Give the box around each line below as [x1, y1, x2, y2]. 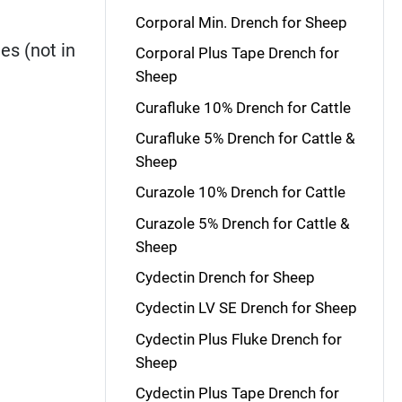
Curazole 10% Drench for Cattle [135, 183, 345, 202]
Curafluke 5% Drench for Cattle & [135, 128, 355, 147]
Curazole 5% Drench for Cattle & [135, 214, 350, 232]
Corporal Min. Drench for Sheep [135, 13, 347, 31]
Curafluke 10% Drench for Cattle [135, 98, 351, 117]
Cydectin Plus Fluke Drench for [135, 329, 342, 348]
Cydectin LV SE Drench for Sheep [135, 299, 357, 318]
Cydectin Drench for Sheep [135, 268, 315, 286]
